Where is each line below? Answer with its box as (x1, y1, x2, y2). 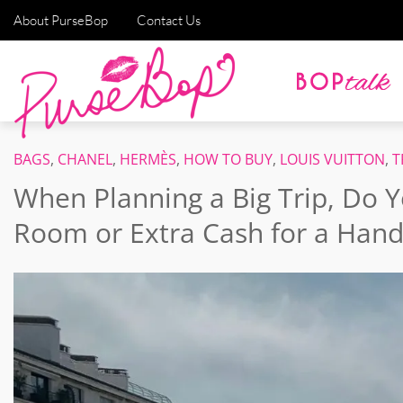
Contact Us (137, 12, 201, 29)
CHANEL (58, 149, 112, 169)
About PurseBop (13, 12, 108, 29)
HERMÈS (120, 149, 176, 169)
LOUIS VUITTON (280, 149, 385, 169)
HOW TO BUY (184, 149, 273, 169)
